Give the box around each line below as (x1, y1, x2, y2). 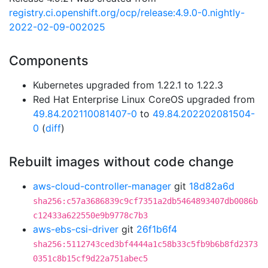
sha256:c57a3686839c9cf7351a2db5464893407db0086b (33, 196, 258, 206)
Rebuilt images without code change (9, 154, 234, 169)
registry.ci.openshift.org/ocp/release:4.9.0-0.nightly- (9, 7, 245, 19)
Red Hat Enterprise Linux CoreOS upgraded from (33, 93, 255, 105)
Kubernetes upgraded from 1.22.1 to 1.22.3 (33, 79, 223, 91)
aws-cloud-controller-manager (33, 180, 171, 192)
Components (9, 53, 89, 68)
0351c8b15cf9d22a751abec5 (33, 254, 148, 263)
